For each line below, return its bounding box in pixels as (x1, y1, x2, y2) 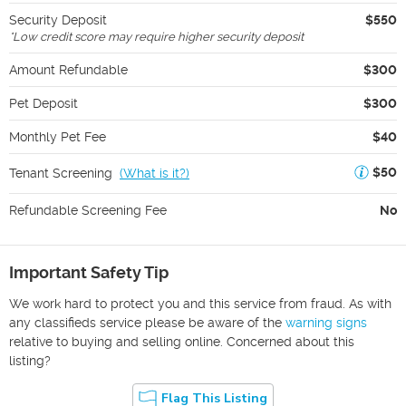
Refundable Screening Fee (9, 202, 167, 217)
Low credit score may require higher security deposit (13, 29, 304, 43)
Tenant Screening (9, 166, 112, 181)
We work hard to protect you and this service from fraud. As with (9, 295, 391, 311)
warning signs (285, 314, 367, 330)
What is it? (123, 166, 186, 181)
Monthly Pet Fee (9, 129, 106, 144)
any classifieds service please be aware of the (9, 314, 282, 330)
